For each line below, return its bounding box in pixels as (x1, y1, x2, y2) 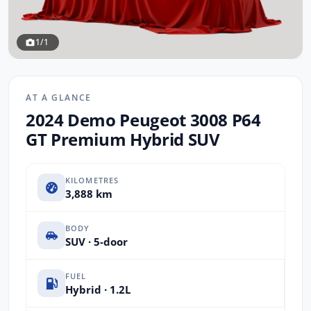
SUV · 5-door (65, 234, 128, 249)
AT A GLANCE (26, 92, 92, 103)
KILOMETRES (65, 174, 119, 185)
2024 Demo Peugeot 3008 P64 (26, 108, 261, 132)
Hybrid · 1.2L (65, 282, 131, 296)
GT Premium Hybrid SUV (26, 128, 220, 151)
